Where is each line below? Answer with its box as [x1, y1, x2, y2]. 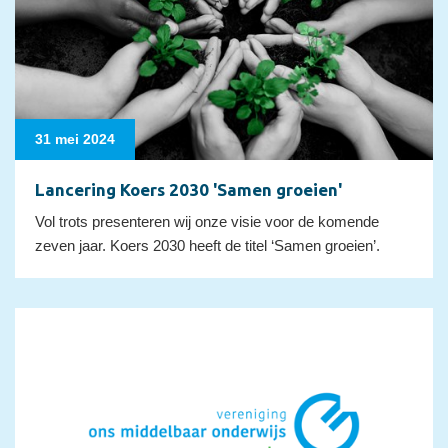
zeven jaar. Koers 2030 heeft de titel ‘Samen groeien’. [35, 237, 380, 255]
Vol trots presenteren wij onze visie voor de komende [35, 213, 379, 231]
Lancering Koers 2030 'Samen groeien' [35, 180, 342, 200]
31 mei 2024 [35, 131, 115, 148]
